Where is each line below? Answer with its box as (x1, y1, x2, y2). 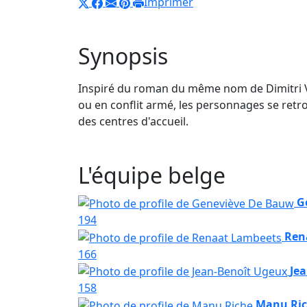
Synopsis (78, 41, 168, 71)
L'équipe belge (78, 160, 225, 191)
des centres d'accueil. (78, 114, 188, 130)
